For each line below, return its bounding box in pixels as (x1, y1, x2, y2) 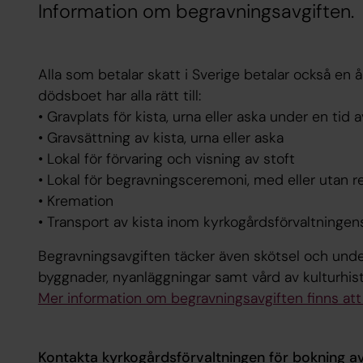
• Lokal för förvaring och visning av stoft (37, 149, 295, 169)
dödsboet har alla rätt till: (37, 86, 201, 106)
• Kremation (37, 191, 113, 211)
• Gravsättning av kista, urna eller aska (37, 128, 284, 148)
